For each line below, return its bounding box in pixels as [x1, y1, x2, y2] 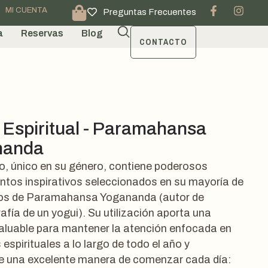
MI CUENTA [5, 6, 47, 14]
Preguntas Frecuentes [103, 7, 196, 17]
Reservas [21, 28, 63, 38]
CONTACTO [139, 36, 188, 47]
